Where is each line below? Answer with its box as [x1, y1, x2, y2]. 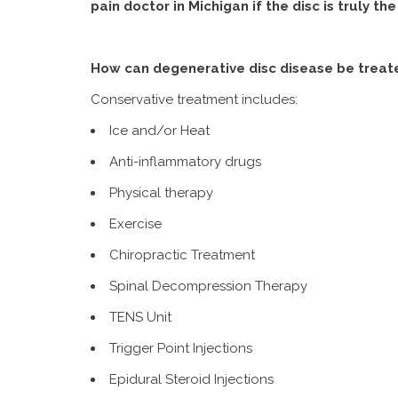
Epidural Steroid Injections [109, 371, 274, 387]
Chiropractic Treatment [109, 247, 255, 263]
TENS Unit [109, 309, 171, 325]
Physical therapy [109, 185, 213, 201]
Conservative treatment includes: [91, 92, 298, 107]
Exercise [109, 216, 162, 232]
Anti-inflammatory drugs [109, 154, 261, 170]
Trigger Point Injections [109, 340, 252, 356]
